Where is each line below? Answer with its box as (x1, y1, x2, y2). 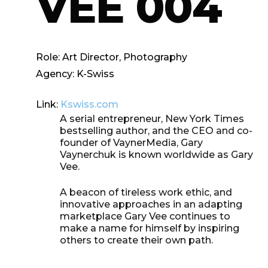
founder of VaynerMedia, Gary (59, 137, 203, 148)
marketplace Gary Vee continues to (59, 211, 230, 222)
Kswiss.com (60, 99, 118, 110)
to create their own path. (93, 234, 213, 246)
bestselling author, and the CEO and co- (59, 125, 252, 136)
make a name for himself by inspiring (59, 223, 239, 234)
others (59, 234, 94, 246)
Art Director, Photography (59, 51, 187, 63)
